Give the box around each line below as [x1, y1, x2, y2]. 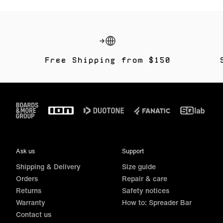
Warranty [16, 197, 45, 208]
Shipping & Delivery [16, 161, 81, 172]
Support [122, 147, 144, 156]
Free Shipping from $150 [44, 57, 171, 65]
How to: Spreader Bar [122, 197, 192, 208]
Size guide [122, 161, 156, 172]
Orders [16, 173, 38, 184]
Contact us [16, 209, 51, 220]
